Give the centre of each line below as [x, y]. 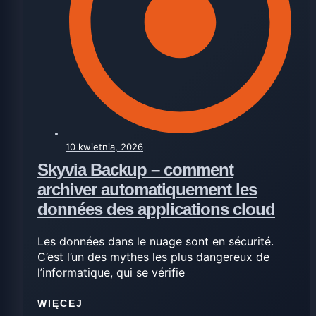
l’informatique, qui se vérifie [111, 272]
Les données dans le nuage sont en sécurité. [156, 241]
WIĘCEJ [60, 304]
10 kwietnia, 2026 [104, 146]
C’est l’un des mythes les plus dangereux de [153, 256]
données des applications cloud [156, 209]
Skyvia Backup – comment [135, 169]
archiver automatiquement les [147, 189]
